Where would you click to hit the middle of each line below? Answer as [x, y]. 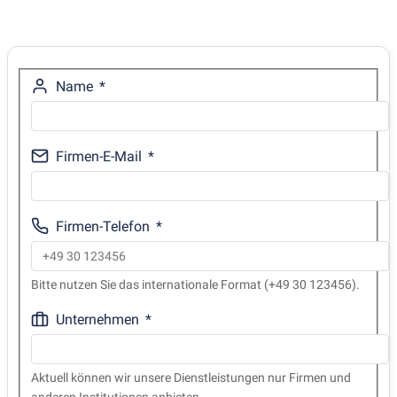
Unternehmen [97, 319]
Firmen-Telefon [103, 226]
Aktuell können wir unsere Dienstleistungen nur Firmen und [191, 377]
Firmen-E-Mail [99, 156]
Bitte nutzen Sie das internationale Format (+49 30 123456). [195, 284]
